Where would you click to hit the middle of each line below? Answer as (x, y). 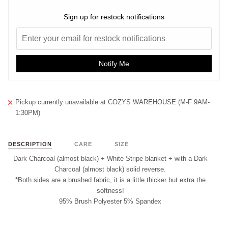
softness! (110, 191)
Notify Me (114, 64)
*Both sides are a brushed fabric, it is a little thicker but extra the (110, 180)
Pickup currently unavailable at (62, 102)
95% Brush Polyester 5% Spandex (110, 202)
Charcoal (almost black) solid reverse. (110, 169)
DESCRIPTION (30, 144)
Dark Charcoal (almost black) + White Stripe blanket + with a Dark (110, 159)
